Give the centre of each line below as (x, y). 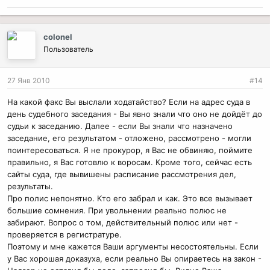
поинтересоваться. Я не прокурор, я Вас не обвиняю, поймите (130, 150)
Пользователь (68, 49)
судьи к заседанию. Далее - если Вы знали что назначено (120, 126)
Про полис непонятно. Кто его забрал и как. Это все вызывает (130, 198)
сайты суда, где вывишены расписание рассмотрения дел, (122, 174)
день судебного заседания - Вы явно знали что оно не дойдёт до (135, 114)
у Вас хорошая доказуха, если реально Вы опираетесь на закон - (134, 258)
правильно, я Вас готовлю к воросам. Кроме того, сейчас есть (130, 162)
